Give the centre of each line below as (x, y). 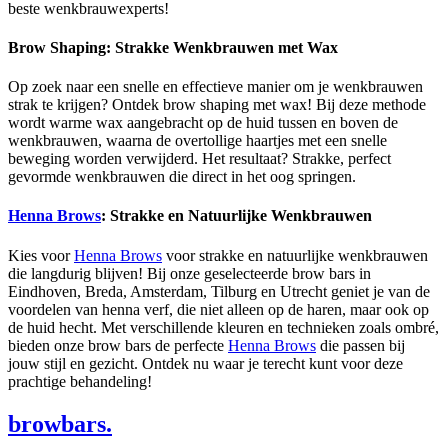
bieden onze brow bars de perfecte (118, 345)
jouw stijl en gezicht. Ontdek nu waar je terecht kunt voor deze (205, 363)
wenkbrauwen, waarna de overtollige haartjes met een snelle (197, 141)
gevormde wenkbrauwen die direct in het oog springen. (182, 177)
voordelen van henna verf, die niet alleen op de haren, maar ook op (218, 309)
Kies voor (41, 255)
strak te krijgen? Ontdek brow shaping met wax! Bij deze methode (217, 105)
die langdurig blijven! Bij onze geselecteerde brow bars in (189, 273)
